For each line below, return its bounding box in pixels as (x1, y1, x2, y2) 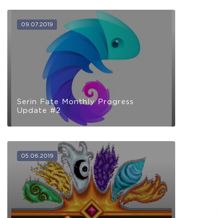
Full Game (39, 194, 69, 202)
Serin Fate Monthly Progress (17, 97, 134, 106)
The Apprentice (7, 158, 95, 170)
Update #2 (17, 106, 61, 115)
